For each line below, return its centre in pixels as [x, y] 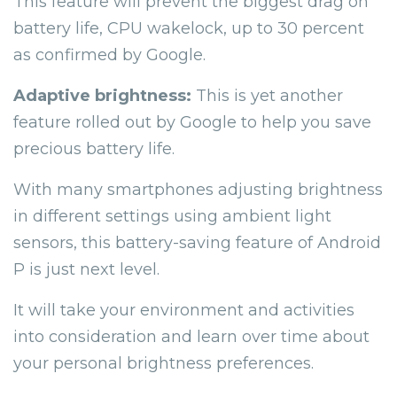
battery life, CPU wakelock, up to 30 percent [189, 28]
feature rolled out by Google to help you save [192, 122]
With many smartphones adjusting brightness [198, 189]
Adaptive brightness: [102, 95]
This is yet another [267, 95]
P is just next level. [86, 269]
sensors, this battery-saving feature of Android [197, 242]
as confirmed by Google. [109, 54]
